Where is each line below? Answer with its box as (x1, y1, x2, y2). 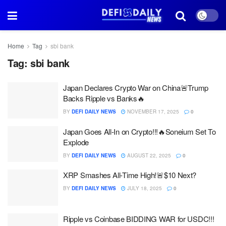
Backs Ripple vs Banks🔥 (63, 93, 145, 103)
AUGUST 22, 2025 (126, 151, 171, 159)
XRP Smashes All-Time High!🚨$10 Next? (63, 169, 197, 180)
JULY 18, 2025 (126, 185, 162, 192)
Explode (63, 136, 89, 147)
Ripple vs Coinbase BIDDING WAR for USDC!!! (63, 213, 214, 224)
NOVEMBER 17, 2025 (126, 108, 179, 115)
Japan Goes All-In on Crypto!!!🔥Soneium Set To (63, 126, 216, 137)
